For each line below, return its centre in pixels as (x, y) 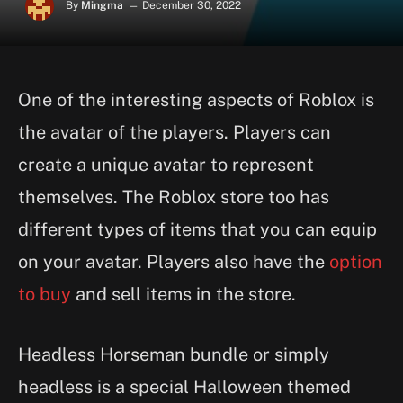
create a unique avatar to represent (166, 165)
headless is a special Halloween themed (184, 386)
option (356, 262)
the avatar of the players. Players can (175, 132)
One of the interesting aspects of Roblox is (196, 100)
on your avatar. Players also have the (174, 262)
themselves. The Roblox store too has (174, 197)
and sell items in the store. (186, 294)
